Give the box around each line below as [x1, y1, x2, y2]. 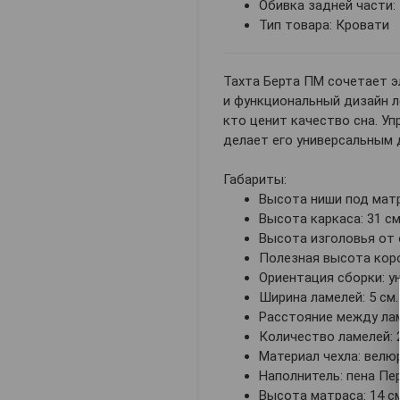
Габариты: [223, 171, 287, 188]
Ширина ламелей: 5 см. [259, 289, 398, 306]
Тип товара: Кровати [259, 17, 389, 34]
